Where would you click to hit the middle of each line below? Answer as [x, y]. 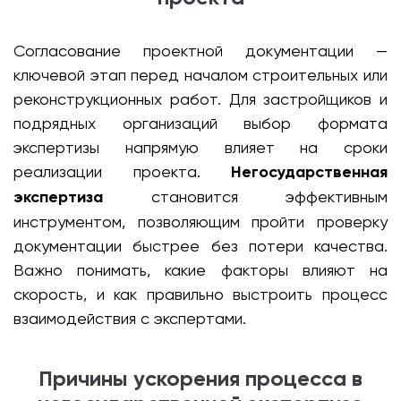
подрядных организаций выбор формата [200, 123]
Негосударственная [309, 172]
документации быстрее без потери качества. [200, 246]
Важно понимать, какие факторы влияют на [200, 270]
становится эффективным [245, 196]
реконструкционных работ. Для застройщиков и [200, 99]
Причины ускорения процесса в [200, 378]
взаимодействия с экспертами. [130, 318]
